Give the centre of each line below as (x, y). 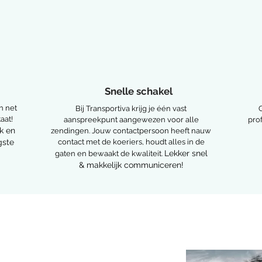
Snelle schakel (139, 91)
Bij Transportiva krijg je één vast (131, 108)
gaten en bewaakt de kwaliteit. (109, 154)
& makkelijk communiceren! (131, 165)
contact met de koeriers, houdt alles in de (131, 142)
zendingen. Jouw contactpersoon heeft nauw (131, 131)
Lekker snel (186, 153)
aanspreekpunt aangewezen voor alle (131, 120)
